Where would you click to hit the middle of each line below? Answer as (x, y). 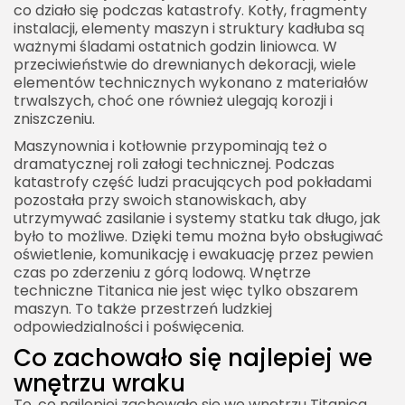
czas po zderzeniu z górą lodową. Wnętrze (162, 273)
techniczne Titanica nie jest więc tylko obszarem (186, 291)
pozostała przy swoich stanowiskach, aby (160, 201)
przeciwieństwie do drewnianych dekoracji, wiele (185, 65)
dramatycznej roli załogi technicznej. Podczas (174, 165)
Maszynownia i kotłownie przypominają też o (170, 146)
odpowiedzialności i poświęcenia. (129, 327)
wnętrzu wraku (99, 384)
